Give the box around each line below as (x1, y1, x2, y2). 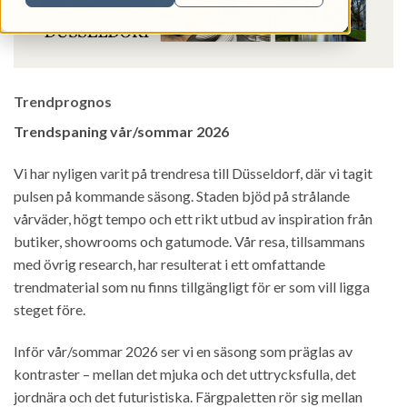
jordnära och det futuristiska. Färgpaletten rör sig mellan (14, 387, 362, 405)
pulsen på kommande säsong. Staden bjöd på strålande (14, 186, 350, 204)
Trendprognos (14, 93, 112, 111)
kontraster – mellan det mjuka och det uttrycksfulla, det (14, 364, 356, 382)
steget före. (14, 300, 85, 318)
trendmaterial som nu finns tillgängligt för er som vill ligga (14, 277, 370, 295)
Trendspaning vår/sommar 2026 (14, 123, 229, 141)
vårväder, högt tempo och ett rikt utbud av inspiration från (14, 209, 372, 227)
